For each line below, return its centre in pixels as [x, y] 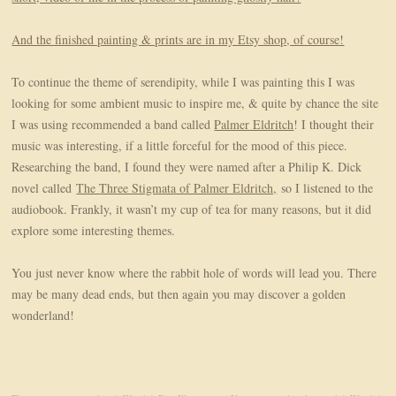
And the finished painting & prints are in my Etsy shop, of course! [178, 39]
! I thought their [334, 124]
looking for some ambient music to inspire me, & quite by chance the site [195, 103]
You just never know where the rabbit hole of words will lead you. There [194, 272]
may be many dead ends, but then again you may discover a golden [179, 293]
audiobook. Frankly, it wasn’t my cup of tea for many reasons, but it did [192, 209]
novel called [44, 187]
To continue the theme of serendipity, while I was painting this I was [183, 81]
